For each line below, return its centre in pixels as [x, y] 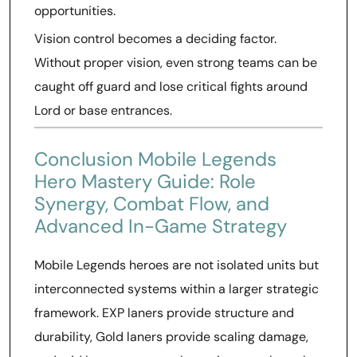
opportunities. [75, 11]
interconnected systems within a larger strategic [177, 289]
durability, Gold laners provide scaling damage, [171, 337]
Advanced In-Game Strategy [161, 226]
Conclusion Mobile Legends [155, 159]
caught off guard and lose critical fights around [171, 86]
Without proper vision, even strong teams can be [176, 63]
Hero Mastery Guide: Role [145, 181]
